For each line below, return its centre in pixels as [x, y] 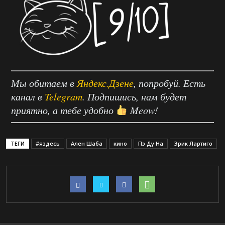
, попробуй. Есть [170, 83]
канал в [28, 96]
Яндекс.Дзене [105, 83]
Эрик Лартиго [193, 143]
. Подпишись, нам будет [134, 96]
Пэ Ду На [151, 143]
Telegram [64, 96]
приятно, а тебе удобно [64, 110]
